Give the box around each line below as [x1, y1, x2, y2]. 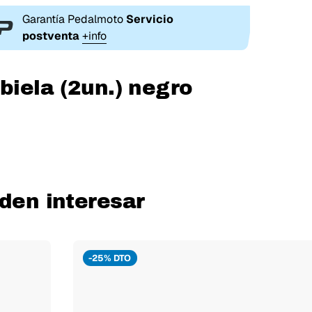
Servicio [125, 11, 173, 26]
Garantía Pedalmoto [22, 11, 126, 26]
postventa [22, 28, 79, 43]
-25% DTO [88, 251, 132, 264]
